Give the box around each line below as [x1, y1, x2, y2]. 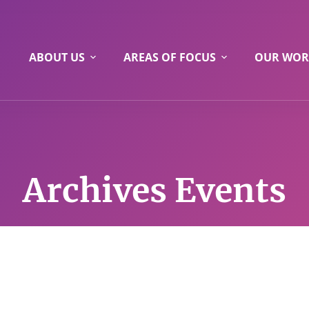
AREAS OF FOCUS [123, 49, 216, 65]
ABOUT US [28, 49, 85, 65]
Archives [23, 170, 167, 211]
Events [167, 170, 286, 211]
